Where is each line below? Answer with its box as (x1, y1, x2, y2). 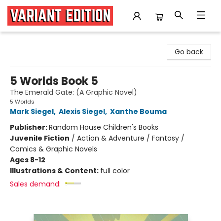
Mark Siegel (10, 107, 54, 116)
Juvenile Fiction (10, 133, 70, 143)
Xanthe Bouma (110, 107, 167, 116)
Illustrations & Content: (10, 166, 100, 176)
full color (100, 166, 130, 176)
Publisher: (10, 122, 49, 132)
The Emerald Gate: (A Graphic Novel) (10, 87, 137, 97)
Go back (175, 47, 203, 57)
